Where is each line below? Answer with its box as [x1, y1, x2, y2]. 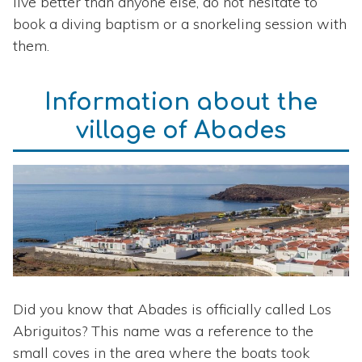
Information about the [44, 90, 318, 116]
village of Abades [76, 118, 286, 145]
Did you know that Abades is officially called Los [13, 300, 331, 319]
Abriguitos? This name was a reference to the [13, 322, 314, 341]
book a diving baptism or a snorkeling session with [13, 15, 347, 34]
